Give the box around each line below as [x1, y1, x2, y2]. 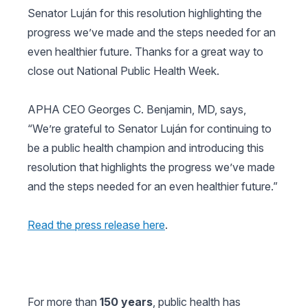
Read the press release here [27, 218, 165, 232]
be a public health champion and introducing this [27, 141, 264, 155]
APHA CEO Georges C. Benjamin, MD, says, [27, 102, 246, 116]
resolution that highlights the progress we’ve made [27, 160, 275, 174]
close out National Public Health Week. [27, 64, 219, 78]
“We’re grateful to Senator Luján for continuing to [27, 122, 272, 135]
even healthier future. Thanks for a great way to [27, 45, 263, 58]
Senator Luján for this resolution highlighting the [27, 6, 262, 20]
